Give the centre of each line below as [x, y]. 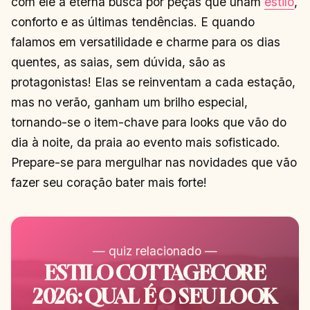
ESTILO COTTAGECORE [155, 273]
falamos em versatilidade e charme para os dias [146, 42]
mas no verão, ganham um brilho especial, [129, 102]
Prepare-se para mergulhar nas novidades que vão [154, 162]
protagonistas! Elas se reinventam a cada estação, [153, 82]
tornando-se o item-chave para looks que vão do [149, 122]
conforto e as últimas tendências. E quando [133, 21]
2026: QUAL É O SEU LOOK [155, 297]
